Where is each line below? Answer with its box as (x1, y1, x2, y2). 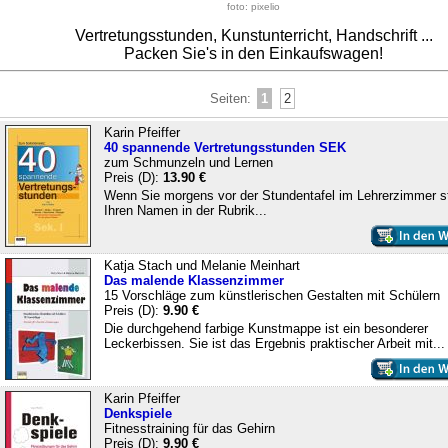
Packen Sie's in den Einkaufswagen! (124, 45, 383, 62)
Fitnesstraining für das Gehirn (103, 420, 275, 436)
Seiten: (210, 90, 255, 106)
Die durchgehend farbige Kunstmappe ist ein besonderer (103, 320, 428, 336)
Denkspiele (103, 405, 172, 421)
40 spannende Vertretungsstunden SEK (103, 139, 346, 155)
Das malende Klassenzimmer (103, 272, 284, 288)
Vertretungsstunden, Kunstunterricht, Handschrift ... (74, 27, 433, 44)
